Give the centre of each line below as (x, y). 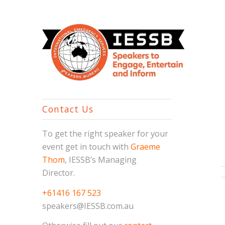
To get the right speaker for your (105, 134)
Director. (58, 173)
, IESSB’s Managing (100, 160)
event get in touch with (86, 147)
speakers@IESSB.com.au (88, 206)
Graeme (145, 147)
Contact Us (68, 109)
